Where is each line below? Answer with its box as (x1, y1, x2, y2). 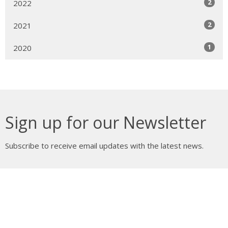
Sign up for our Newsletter (5, 111, 206, 134)
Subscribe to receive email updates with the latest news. (5, 140, 204, 151)
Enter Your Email (5, 167, 63, 178)
